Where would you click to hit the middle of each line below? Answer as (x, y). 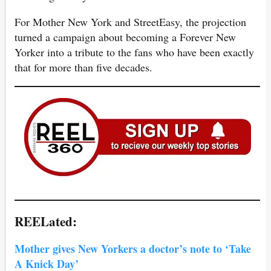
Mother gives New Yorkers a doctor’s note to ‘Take (133, 249)
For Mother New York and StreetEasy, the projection (130, 22)
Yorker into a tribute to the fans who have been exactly (134, 52)
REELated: (46, 221)
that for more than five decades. (83, 67)
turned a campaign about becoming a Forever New (125, 37)
